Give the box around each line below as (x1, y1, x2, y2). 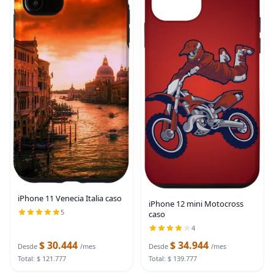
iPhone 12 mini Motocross (149, 198, 243, 209)
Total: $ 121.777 (18, 253, 66, 263)
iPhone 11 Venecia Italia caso (18, 193, 122, 204)
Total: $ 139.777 (149, 253, 197, 263)
